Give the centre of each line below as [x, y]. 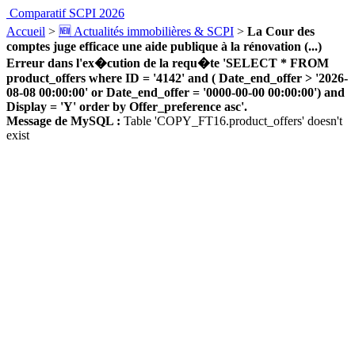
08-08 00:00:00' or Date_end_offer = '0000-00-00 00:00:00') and [176, 92]
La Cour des [281, 31]
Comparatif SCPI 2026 [67, 13]
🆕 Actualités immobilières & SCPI [146, 31]
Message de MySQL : [63, 121]
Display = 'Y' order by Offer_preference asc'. [127, 107]
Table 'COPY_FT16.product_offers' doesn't [231, 121]
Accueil [26, 31]
